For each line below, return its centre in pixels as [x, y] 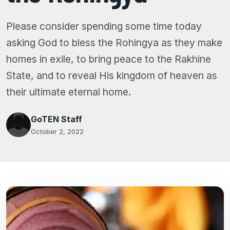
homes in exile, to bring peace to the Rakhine [109, 59]
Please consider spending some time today [104, 26]
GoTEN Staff [56, 119]
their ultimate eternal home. [69, 92]
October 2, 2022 [57, 132]
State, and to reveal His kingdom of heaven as [112, 75]
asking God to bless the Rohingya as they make [114, 43]
